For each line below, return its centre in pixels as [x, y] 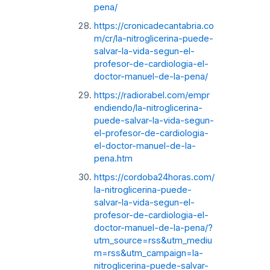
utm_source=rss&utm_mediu [153, 240]
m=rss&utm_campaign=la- [148, 253]
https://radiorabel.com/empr [152, 95]
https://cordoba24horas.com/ [154, 177]
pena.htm [113, 158]
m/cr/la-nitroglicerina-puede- [153, 38]
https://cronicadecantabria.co [154, 26]
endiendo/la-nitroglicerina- [148, 108]
